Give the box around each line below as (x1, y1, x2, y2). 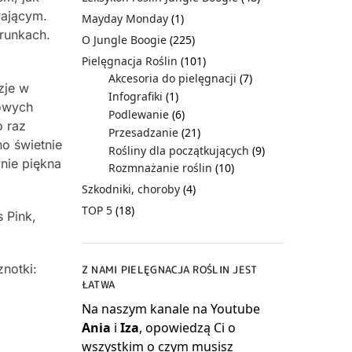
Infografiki (108, 89, 163, 104)
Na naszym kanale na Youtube (81, 299, 260, 317)
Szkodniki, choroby (81, 181, 180, 197)
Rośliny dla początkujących (108, 142, 249, 158)
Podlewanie (108, 106, 169, 122)
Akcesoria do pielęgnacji (108, 71, 236, 86)
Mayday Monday (81, 10, 168, 26)
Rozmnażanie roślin (108, 160, 212, 176)
